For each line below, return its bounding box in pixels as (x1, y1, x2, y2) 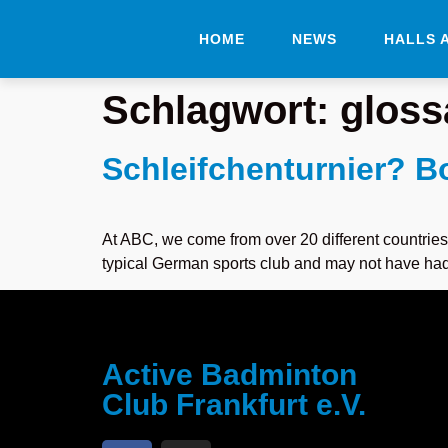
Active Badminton (102, 358, 357, 392)
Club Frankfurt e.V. (102, 388, 366, 422)
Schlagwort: (102, 88, 340, 132)
